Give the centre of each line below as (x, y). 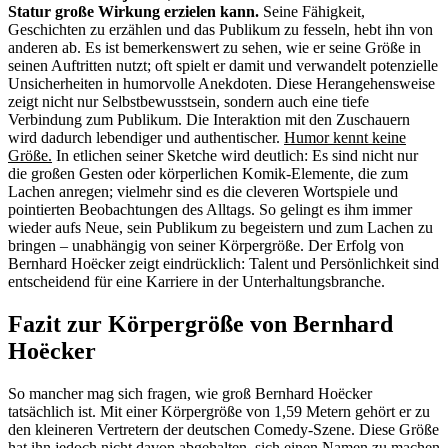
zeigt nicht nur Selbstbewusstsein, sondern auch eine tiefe (188, 102)
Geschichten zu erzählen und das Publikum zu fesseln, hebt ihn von (220, 30)
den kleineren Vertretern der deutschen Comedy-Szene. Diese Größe (223, 429)
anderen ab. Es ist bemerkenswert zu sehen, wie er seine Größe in (214, 48)
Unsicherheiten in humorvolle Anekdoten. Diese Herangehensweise (221, 84)
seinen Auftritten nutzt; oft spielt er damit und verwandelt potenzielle (223, 66)
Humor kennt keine (345, 138)
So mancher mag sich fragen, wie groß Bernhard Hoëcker (190, 393)
